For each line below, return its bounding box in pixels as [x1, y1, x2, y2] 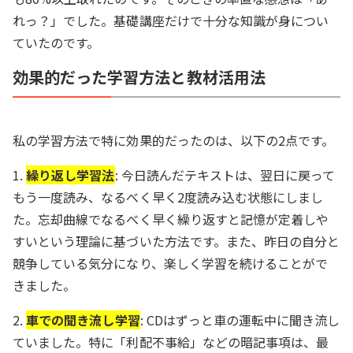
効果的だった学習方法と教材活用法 [13, 65, 266, 88]
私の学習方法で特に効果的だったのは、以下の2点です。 [13, 131, 335, 150]
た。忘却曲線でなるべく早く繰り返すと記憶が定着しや [13, 210, 329, 229]
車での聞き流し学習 [26, 310, 140, 329]
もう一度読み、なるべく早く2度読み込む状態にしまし [13, 188, 324, 206]
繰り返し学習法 [26, 165, 115, 184]
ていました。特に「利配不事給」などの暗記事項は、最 [13, 333, 329, 351]
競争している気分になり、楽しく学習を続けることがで [13, 254, 329, 273]
